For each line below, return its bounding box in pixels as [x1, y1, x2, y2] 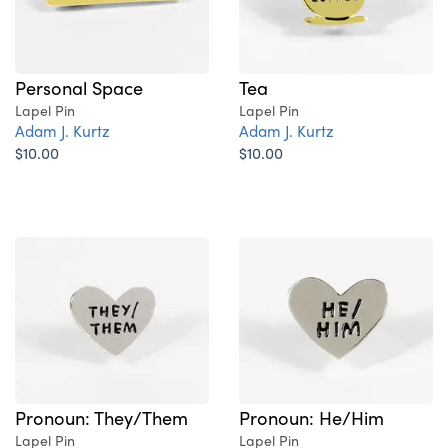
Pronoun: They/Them [15, 403, 188, 430]
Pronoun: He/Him [239, 403, 384, 430]
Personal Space [15, 73, 143, 100]
